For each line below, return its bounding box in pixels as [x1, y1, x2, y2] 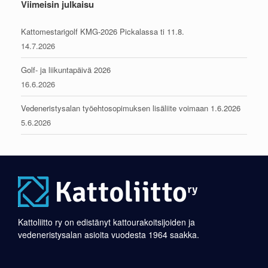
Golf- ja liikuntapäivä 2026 [21, 64, 111, 76]
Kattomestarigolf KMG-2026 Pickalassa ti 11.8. [21, 26, 184, 38]
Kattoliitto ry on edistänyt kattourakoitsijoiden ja [18, 216, 195, 229]
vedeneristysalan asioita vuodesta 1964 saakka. [18, 229, 199, 241]
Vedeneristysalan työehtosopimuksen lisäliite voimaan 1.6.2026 [21, 102, 240, 114]
